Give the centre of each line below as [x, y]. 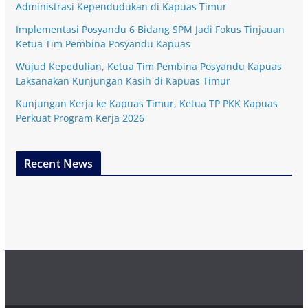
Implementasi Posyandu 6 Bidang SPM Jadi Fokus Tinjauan [150, 29]
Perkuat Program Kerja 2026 [80, 118]
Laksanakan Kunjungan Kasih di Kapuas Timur [123, 80]
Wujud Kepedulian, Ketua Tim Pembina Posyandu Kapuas [148, 66]
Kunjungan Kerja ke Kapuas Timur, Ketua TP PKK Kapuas [146, 103]
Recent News [58, 163]
